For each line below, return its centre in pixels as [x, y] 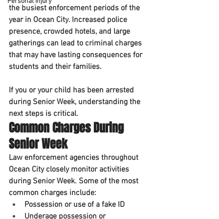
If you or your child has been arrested [72, 91]
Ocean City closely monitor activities [70, 170]
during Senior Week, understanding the [76, 102]
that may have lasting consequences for [77, 55]
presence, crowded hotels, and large [70, 32]
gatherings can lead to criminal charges [76, 44]
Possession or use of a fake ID [75, 205]
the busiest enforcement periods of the [75, 9]
